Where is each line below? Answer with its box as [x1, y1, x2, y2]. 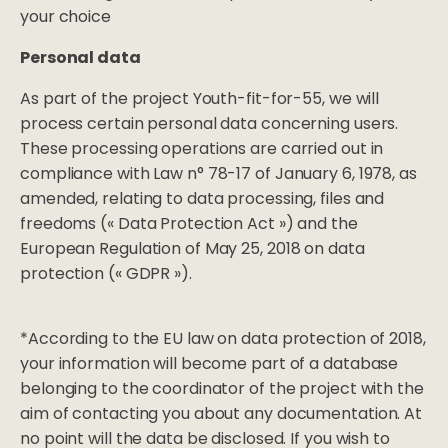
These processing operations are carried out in [20, 137, 384, 161]
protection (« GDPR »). [20, 262, 192, 286]
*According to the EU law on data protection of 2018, [20, 327, 426, 351]
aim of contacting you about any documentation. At [20, 402, 423, 426]
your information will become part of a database [20, 352, 399, 376]
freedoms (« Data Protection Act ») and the [20, 212, 358, 236]
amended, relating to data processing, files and [20, 187, 385, 211]
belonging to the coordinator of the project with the [20, 377, 424, 401]
